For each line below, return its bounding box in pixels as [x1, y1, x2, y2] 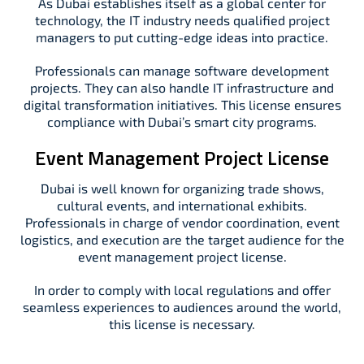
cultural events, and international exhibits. [57, 197, 307, 213]
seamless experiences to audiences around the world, [23, 299, 341, 314]
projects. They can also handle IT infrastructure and [30, 80, 334, 95]
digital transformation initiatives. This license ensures [23, 97, 341, 112]
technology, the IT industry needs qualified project [34, 12, 330, 28]
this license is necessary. [109, 316, 255, 331]
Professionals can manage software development [35, 63, 329, 78]
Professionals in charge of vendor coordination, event [24, 214, 340, 230]
